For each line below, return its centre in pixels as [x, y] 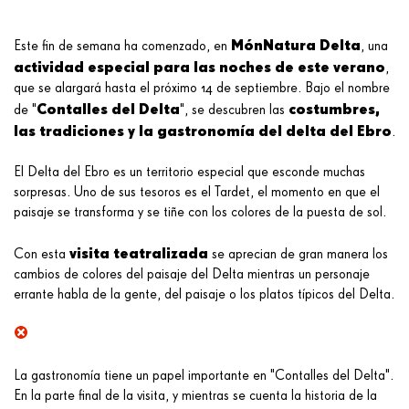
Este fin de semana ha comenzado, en [122, 46]
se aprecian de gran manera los [298, 254]
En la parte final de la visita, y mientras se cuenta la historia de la [195, 396]
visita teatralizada [139, 252]
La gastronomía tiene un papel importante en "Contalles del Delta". [204, 376]
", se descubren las [232, 110]
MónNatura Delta [296, 44]
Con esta [42, 254]
